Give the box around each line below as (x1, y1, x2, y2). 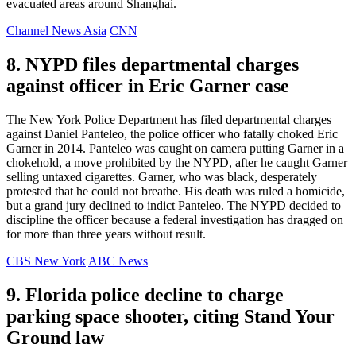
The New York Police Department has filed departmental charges (6, 112, 331, 126)
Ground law (6, 327, 104, 348)
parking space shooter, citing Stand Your (6, 305, 335, 327)
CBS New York (6, 253, 86, 268)
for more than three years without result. (6, 226, 206, 241)
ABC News (88, 253, 148, 268)
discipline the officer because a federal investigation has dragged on (6, 212, 343, 226)
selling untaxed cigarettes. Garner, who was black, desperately (6, 169, 317, 184)
